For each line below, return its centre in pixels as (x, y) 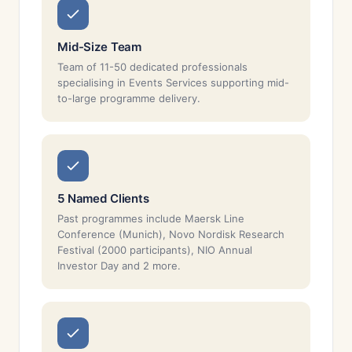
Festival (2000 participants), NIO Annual (155, 250)
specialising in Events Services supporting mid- (173, 82)
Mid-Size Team (100, 47)
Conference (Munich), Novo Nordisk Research (171, 234)
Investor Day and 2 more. (119, 266)
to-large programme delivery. (129, 98)
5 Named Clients (103, 198)
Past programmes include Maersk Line (151, 218)
